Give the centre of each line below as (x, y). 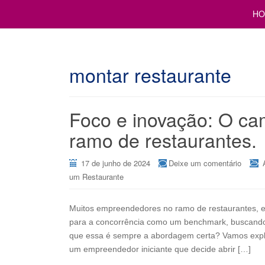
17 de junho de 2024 (116, 163)
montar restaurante (150, 75)
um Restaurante (96, 177)
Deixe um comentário (205, 163)
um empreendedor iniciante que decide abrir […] (160, 249)
